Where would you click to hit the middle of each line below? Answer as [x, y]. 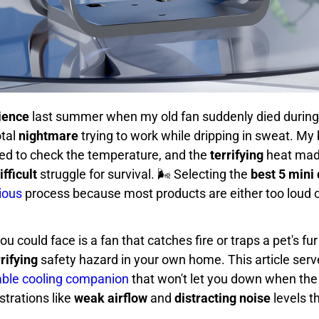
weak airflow [111, 298]
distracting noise [223, 298]
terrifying [237, 155]
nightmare [48, 135]
